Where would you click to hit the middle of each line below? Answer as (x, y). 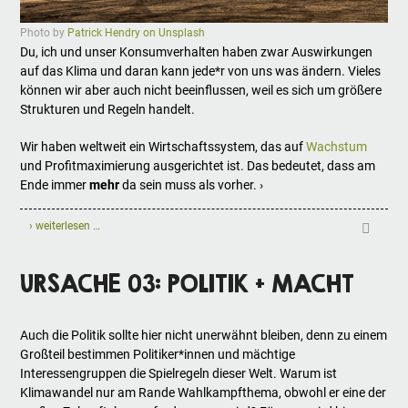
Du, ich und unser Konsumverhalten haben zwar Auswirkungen (197, 51)
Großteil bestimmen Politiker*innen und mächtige (158, 354)
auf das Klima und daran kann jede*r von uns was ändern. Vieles (201, 71)
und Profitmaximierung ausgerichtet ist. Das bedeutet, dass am (198, 165)
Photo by (44, 32)
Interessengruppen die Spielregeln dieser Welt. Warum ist (179, 373)
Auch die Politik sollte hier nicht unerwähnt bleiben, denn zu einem (204, 335)
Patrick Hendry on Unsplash (137, 32)
